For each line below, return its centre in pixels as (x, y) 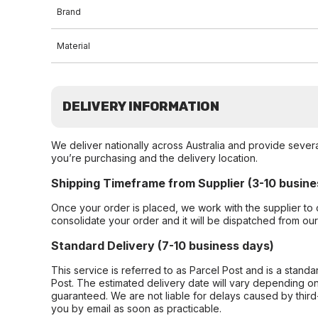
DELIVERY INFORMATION (141, 106)
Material (73, 46)
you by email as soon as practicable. (136, 308)
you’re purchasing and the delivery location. (154, 158)
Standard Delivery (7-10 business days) (163, 246)
